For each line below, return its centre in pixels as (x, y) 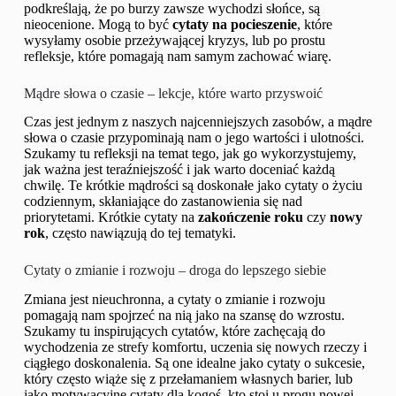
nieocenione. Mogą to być (98, 24)
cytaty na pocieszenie (234, 24)
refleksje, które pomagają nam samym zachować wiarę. (177, 56)
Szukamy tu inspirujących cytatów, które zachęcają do (174, 331)
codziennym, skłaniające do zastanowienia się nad (163, 202)
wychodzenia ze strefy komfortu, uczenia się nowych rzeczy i (195, 347)
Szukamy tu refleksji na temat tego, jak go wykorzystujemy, (190, 154)
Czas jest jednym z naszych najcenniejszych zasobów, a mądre (198, 122)
